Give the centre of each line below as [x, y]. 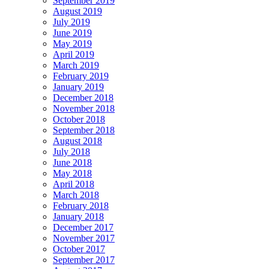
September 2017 [84, 259]
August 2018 [77, 141]
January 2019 [78, 86]
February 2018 [81, 205]
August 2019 [77, 11]
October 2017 [79, 249]
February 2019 [81, 76]
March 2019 [76, 65]
